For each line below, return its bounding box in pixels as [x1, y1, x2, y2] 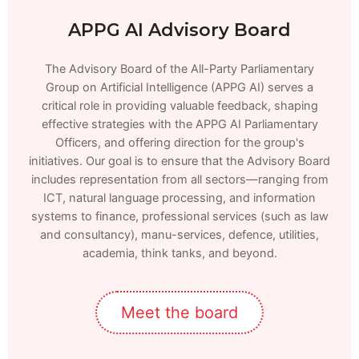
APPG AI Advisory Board [68, 19, 291, 42]
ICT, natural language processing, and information [43, 191, 316, 206]
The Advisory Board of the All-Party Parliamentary [45, 62, 314, 77]
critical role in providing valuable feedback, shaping [41, 99, 318, 114]
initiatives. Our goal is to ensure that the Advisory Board [29, 154, 330, 169]
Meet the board [121, 303, 238, 323]
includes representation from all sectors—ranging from [30, 172, 329, 188]
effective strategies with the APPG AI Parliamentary [41, 117, 318, 132]
